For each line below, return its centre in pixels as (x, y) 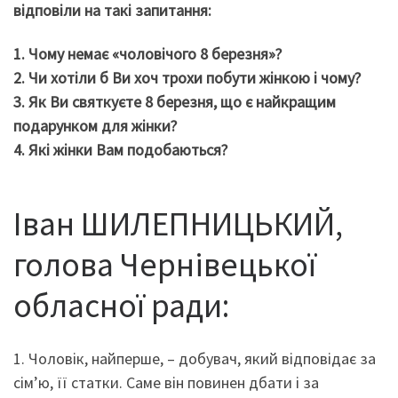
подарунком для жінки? (95, 126)
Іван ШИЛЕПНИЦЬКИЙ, (178, 223)
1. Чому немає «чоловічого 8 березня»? (147, 54)
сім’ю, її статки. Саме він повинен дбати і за (166, 382)
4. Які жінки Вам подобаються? (120, 150)
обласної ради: (121, 305)
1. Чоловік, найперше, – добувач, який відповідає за (195, 358)
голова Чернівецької (165, 264)
